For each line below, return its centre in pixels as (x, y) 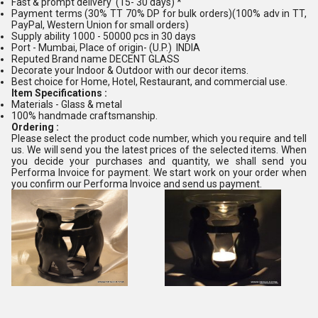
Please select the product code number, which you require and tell (159, 138)
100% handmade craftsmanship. (84, 116)
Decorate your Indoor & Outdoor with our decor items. (130, 70)
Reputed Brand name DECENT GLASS (95, 59)
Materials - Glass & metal (67, 104)
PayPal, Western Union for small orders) (100, 25)
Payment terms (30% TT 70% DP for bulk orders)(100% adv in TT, (159, 13)
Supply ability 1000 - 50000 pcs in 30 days (104, 36)
